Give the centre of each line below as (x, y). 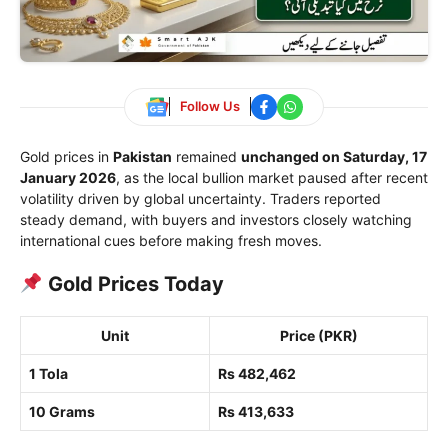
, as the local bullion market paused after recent (272, 177)
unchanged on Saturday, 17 (334, 156)
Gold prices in (66, 156)
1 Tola (48, 373)
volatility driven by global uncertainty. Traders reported (200, 198)
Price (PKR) (318, 335)
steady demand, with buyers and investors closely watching (216, 219)
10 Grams (62, 411)
